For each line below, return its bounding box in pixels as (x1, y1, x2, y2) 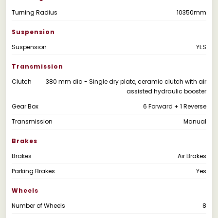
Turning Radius (12, 8, 57, 17)
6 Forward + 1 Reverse (143, 102, 206, 110)
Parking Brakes (12, 166, 55, 175)
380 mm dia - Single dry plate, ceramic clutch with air (46, 77, 206, 86)
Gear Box (12, 102, 38, 110)
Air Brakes (178, 151, 206, 160)
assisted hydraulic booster (127, 87, 206, 95)
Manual (183, 117, 206, 126)
